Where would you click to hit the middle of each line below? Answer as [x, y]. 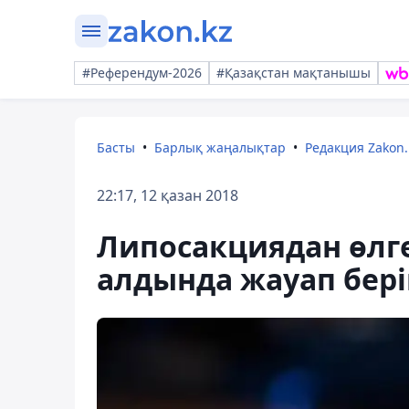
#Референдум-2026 [142, 73]
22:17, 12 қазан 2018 [168, 195]
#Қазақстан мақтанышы [294, 73]
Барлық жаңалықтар [220, 147]
